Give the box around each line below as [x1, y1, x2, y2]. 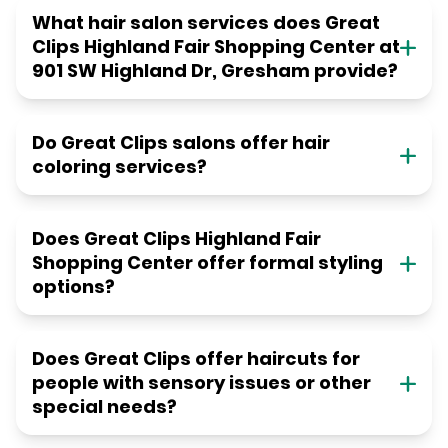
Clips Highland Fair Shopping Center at [32, 34, 400, 60]
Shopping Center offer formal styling [32, 250, 383, 276]
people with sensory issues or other [32, 370, 371, 396]
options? [32, 274, 115, 300]
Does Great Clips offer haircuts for [32, 346, 360, 372]
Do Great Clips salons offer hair [32, 130, 330, 156]
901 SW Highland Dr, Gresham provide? [32, 58, 398, 84]
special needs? [32, 394, 177, 420]
